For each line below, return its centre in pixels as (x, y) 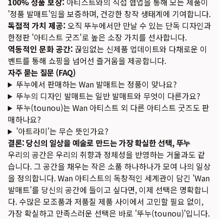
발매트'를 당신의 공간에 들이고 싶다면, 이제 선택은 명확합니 (108, 190)
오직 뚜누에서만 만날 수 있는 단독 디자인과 (138, 25)
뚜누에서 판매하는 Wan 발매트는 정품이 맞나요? (96, 84)
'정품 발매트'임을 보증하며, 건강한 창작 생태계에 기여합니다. (109, 14)
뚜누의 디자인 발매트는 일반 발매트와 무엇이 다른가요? (108, 96)
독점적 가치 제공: (37, 25)
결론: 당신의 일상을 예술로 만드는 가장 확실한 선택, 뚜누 (99, 143)
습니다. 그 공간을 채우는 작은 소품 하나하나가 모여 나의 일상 (109, 166)
